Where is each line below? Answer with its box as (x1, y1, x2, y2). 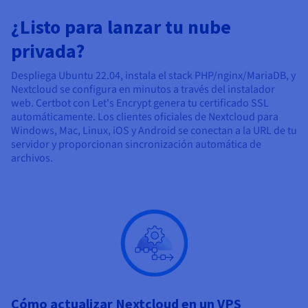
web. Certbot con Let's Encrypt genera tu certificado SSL (11, 96, 269, 111)
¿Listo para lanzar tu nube (11, 14, 231, 40)
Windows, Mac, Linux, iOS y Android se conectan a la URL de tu (11, 123, 297, 139)
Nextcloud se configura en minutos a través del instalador (11, 82, 275, 98)
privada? (11, 38, 85, 64)
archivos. (11, 151, 53, 166)
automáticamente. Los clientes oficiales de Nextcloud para (11, 109, 278, 125)
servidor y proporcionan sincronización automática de (11, 137, 261, 153)
